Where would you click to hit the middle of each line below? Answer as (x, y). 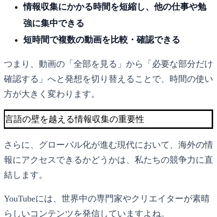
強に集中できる (54, 23)
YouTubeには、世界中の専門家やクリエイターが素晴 (107, 198)
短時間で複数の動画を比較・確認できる (102, 39)
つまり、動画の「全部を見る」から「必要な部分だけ (108, 64)
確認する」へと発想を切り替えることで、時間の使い (108, 79)
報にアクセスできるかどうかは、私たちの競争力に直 (108, 160)
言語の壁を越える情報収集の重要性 (75, 119)
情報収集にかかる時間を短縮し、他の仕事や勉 (115, 7)
